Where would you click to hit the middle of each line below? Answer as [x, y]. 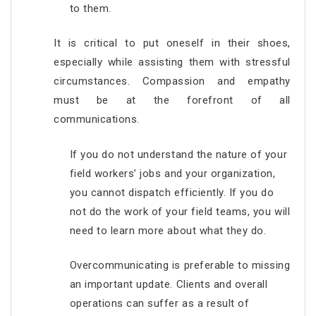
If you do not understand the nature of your [178, 154]
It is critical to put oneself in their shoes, [172, 43]
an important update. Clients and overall [169, 284]
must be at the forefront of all [172, 100]
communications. [97, 119]
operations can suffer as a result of [159, 303]
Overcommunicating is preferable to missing [180, 265]
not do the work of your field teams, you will [180, 211]
